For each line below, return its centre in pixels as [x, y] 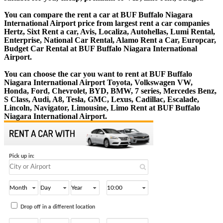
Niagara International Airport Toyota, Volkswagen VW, [98, 82]
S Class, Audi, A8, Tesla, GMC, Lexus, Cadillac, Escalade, [102, 99]
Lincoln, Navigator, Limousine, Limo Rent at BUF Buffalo [102, 108]
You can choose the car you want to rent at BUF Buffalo [98, 74]
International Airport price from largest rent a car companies [107, 23]
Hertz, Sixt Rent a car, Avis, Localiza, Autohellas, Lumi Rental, [110, 31]
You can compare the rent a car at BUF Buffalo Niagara [98, 14]
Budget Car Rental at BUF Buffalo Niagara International [101, 48]
